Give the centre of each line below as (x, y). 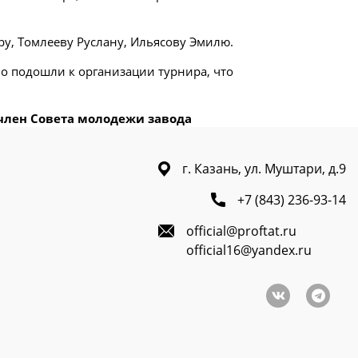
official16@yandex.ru (249, 250)
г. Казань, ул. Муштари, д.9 (264, 169)
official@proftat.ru (241, 231)
